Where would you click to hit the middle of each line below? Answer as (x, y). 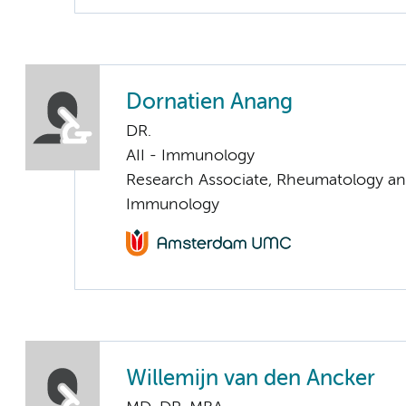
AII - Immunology (190, 155)
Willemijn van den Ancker (251, 379)
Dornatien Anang (209, 102)
